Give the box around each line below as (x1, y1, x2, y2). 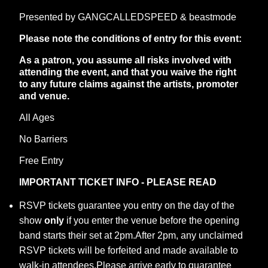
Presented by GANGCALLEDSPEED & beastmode (19, 12, 236, 22)
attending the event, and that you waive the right (19, 67, 236, 77)
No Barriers (19, 134, 68, 144)
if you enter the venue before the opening (64, 215, 239, 226)
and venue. (19, 91, 69, 101)
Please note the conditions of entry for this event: (19, 33, 242, 44)
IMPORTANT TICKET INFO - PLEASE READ (19, 177, 217, 187)
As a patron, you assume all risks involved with (19, 55, 232, 65)
